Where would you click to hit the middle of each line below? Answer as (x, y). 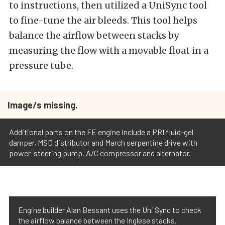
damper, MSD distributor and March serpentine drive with (103, 143)
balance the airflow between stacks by (94, 36)
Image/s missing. (43, 105)
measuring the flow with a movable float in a (109, 51)
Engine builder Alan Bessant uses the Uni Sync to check (110, 210)
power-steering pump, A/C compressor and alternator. (100, 153)
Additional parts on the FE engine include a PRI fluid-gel (101, 132)
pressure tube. (41, 66)
